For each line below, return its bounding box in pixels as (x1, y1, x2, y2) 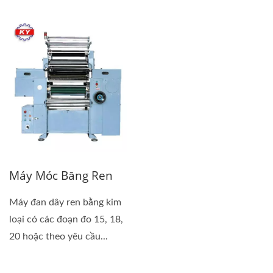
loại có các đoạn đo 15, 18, (9, 214, 123, 224)
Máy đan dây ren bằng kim (9, 197, 121, 207)
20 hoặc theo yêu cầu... (9, 231, 108, 241)
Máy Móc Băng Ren (9, 167, 113, 183)
